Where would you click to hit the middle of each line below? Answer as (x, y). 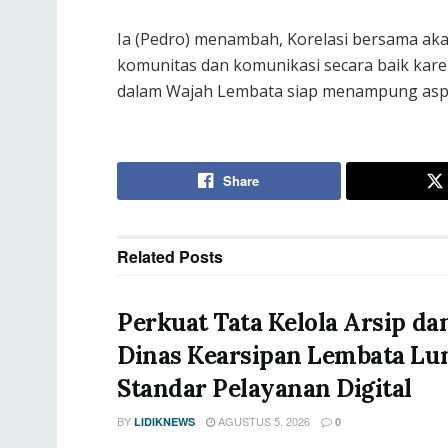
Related (146, 257)
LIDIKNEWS (164, 422)
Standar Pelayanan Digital (264, 389)
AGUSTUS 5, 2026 (262, 421)
